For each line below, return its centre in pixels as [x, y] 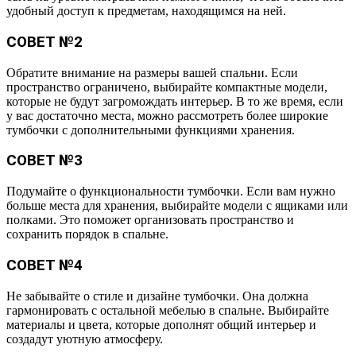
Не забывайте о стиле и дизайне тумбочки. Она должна [157, 296]
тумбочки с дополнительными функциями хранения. [151, 130]
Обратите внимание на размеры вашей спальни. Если [152, 72]
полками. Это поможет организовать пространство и [150, 220]
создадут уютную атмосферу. [85, 339]
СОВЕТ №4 [44, 265]
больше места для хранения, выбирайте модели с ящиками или [177, 206]
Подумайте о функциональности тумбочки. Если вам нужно [171, 192]
